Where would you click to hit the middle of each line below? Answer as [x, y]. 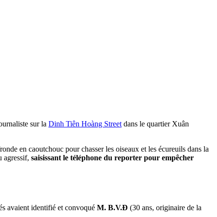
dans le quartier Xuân [155, 124]
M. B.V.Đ [112, 207]
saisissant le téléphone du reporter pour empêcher [112, 157]
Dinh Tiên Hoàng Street [85, 124]
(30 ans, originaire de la [165, 207]
